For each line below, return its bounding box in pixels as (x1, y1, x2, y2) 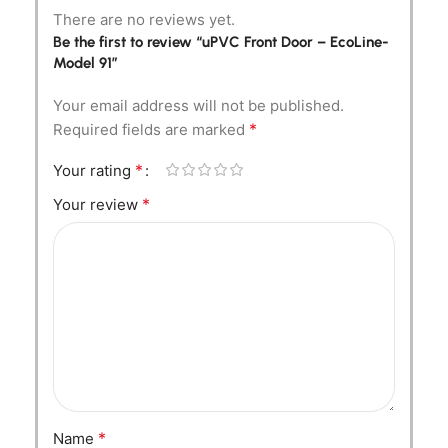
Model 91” (53, 53, 118, 72)
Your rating (53, 160, 135, 180)
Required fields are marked (53, 119, 249, 139)
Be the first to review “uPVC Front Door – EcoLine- (53, 32, 389, 51)
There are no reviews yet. (53, 9, 235, 29)
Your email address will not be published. (53, 95, 344, 115)
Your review (53, 194, 142, 214)
